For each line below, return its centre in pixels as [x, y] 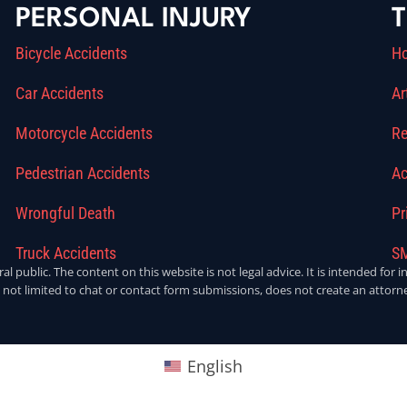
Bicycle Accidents [71, 53]
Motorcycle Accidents [84, 133]
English [215, 367]
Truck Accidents [65, 253]
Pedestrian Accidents [82, 173]
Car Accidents [59, 93]
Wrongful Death [65, 213]
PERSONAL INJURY [133, 20]
